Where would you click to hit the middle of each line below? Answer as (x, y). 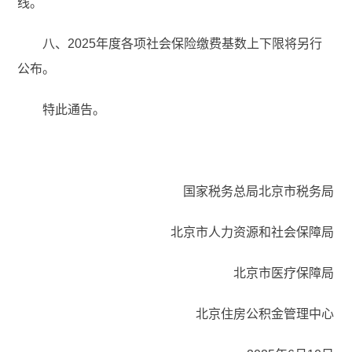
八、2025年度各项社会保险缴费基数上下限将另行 (183, 44)
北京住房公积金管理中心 (264, 314)
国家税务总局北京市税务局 (258, 192)
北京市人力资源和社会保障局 (252, 233)
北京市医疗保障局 (283, 273)
